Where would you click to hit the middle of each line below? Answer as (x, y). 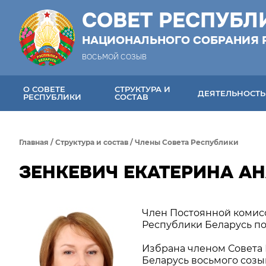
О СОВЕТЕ (44, 89)
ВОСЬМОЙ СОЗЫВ (114, 57)
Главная (34, 142)
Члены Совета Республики (187, 142)
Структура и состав (92, 142)
